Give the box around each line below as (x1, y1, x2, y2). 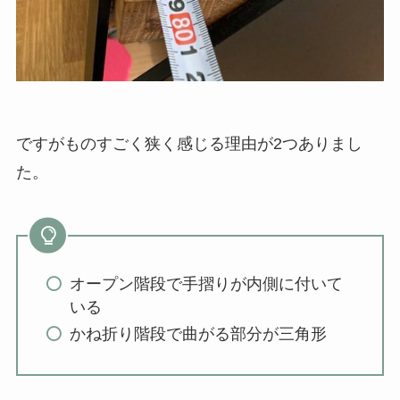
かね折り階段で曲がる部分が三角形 (70, 325, 328, 344)
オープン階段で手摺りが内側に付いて (70, 274, 344, 293)
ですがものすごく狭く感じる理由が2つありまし (15, 134, 362, 153)
